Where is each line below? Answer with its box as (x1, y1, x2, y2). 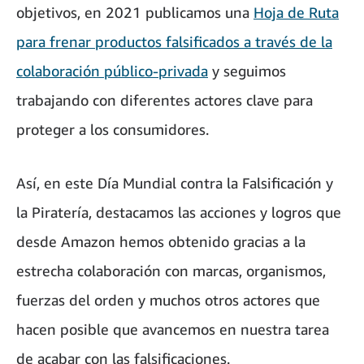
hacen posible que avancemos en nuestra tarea (16, 320, 329, 339)
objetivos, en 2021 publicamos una (16, 3, 253, 22)
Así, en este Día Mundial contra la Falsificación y (16, 174, 333, 193)
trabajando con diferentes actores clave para (16, 91, 313, 110)
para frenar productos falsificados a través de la (16, 32, 332, 51)
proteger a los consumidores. (16, 120, 209, 139)
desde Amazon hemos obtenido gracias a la (16, 232, 305, 251)
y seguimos (208, 62, 286, 80)
